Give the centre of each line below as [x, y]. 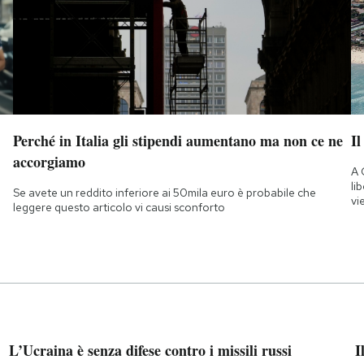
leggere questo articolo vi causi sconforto [119, 207]
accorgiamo [49, 161]
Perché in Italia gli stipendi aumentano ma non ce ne [178, 140]
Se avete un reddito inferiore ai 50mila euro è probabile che [164, 192]
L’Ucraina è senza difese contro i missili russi [150, 350]
